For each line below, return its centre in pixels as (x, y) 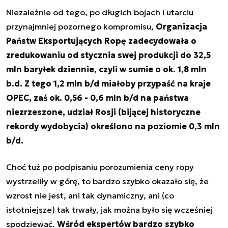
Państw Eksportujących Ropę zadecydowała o (101, 40)
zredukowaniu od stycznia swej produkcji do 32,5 (108, 55)
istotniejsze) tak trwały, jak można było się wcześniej (109, 209)
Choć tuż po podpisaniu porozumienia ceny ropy (100, 167)
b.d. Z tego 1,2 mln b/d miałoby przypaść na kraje (108, 83)
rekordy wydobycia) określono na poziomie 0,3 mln (113, 126)
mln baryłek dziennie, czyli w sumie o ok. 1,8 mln (106, 69)
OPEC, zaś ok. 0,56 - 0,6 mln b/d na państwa (97, 97)
